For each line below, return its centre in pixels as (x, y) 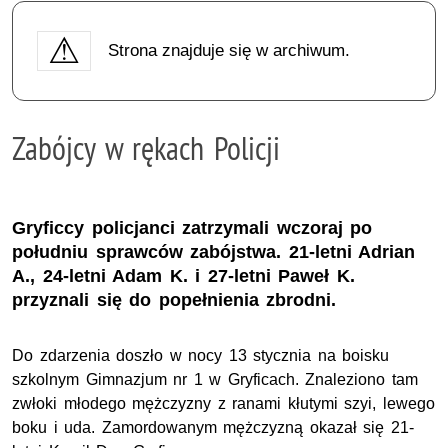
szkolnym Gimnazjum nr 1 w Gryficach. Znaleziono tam (215, 380)
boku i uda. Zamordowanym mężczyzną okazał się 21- (213, 428)
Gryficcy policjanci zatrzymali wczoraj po (192, 228)
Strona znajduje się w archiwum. (228, 50)
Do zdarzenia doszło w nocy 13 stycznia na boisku (201, 356)
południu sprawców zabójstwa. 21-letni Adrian (214, 252)
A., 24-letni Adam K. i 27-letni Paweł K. (183, 276)
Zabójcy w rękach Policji (146, 147)
